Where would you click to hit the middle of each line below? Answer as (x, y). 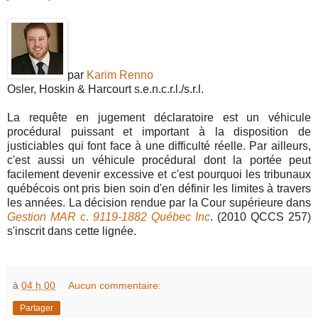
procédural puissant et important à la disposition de (159, 131)
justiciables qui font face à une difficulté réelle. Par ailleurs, (159, 146)
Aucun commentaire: (115, 285)
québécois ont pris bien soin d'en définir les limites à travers (159, 188)
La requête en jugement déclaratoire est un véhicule (159, 117)
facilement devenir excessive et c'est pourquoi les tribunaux (159, 174)
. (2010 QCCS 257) (261, 216)
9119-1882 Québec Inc (152, 216)
